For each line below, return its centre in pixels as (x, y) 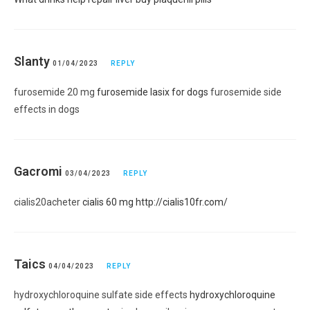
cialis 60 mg (108, 202)
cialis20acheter (48, 202)
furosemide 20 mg (55, 92)
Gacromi (38, 171)
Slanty (32, 61)
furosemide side (245, 92)
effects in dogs (47, 109)
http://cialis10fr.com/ (182, 202)
